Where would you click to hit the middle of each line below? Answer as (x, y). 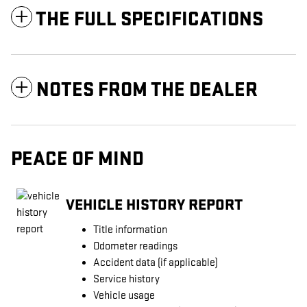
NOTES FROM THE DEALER (147, 90)
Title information (130, 230)
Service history (126, 279)
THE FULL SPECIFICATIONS (149, 19)
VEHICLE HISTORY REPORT (154, 205)
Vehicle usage (124, 295)
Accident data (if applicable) (156, 262)
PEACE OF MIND (77, 159)
